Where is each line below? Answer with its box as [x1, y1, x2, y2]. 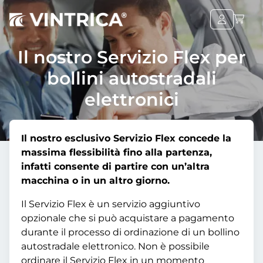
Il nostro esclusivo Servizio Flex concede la [21, 133, 231, 144]
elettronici [84, 89, 179, 110]
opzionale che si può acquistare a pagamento [21, 213, 234, 224]
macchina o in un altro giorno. [21, 175, 170, 186]
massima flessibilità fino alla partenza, [21, 147, 212, 158]
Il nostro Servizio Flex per [17, 46, 246, 68]
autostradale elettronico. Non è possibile [21, 241, 210, 252]
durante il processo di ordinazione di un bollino [21, 227, 240, 238]
